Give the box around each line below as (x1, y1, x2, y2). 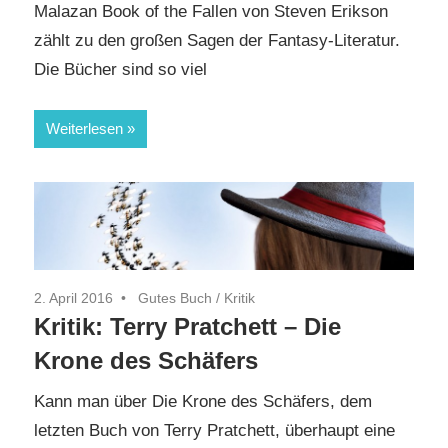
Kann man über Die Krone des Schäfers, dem (34, 391, 372, 411)
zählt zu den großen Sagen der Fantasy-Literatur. (34, 31, 400, 51)
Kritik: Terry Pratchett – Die (34, 313, 341, 341)
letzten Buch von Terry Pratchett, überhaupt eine (34, 420, 395, 440)
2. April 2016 (34, 290, 113, 307)
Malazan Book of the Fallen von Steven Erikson (34, 2, 388, 22)
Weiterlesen (46, 119, 123, 137)
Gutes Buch (138, 290, 212, 307)
